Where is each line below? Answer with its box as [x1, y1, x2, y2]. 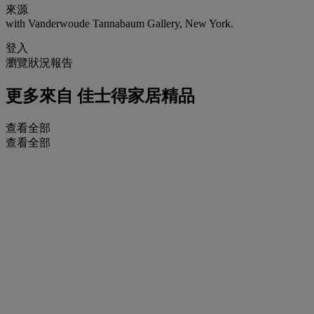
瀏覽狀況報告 [6, 56, 73, 69]
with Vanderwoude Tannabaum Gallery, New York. [6, 17, 233, 29]
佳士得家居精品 [73, 86, 195, 105]
